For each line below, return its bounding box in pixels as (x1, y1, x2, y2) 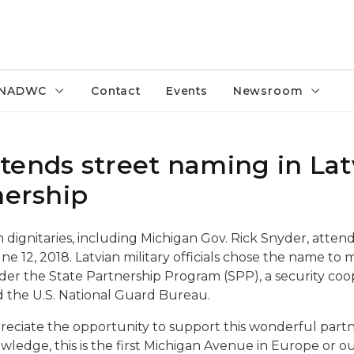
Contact (91, 84, 141, 98)
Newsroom (232, 84, 303, 98)
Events (165, 84, 208, 98)
